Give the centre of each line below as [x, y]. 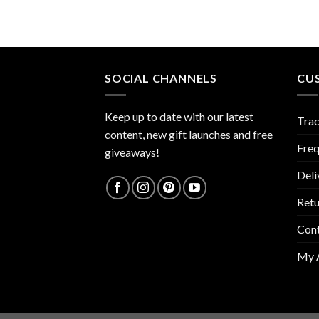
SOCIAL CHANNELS [161, 78]
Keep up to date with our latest [179, 117]
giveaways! [132, 152]
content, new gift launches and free [189, 135]
